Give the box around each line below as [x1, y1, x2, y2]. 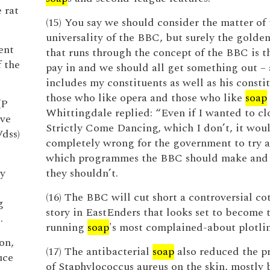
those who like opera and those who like [45, 90, 245, 106]
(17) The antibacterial [45, 243, 152, 260]
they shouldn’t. [45, 165, 118, 181]
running [45, 219, 87, 236]
